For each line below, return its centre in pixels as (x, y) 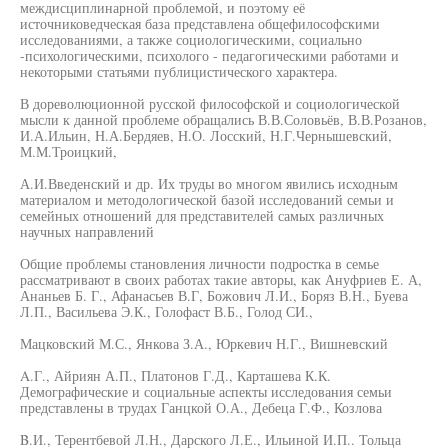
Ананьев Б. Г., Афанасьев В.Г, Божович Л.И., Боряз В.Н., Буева (214, 295)
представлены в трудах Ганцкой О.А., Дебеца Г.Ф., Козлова (201, 407)
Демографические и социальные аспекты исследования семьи (206, 391)
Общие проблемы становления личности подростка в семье (199, 263)
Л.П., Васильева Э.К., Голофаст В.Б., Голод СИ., (166, 311)
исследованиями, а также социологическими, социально (191, 39)
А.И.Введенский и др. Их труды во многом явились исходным (209, 183)
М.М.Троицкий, (68, 151)
